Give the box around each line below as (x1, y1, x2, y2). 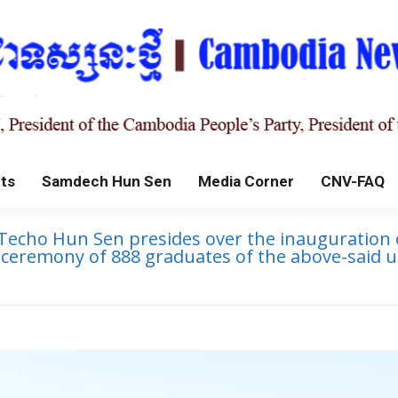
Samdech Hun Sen (42, 172, 171, 190)
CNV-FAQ (321, 172, 385, 190)
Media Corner (198, 172, 294, 190)
